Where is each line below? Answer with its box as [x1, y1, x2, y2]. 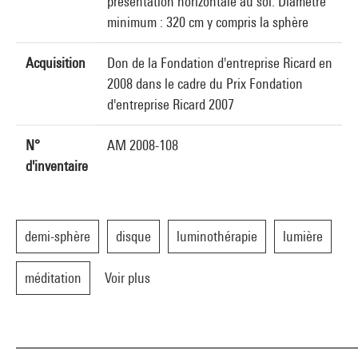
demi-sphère [25, 228, 90, 245]
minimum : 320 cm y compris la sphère [107, 14, 308, 30]
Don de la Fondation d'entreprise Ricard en [107, 54, 332, 71]
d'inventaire [26, 157, 88, 174]
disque [116, 228, 151, 245]
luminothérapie [177, 228, 257, 245]
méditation [25, 269, 82, 286]
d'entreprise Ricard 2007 [107, 96, 234, 113]
